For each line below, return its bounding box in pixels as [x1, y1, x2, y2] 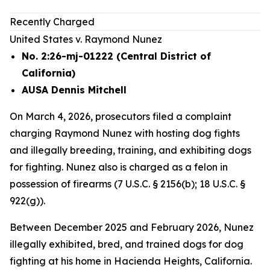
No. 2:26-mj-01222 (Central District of [22, 50, 211, 62]
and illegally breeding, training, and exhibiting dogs [10, 144, 251, 156]
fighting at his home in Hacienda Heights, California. [10, 255, 252, 267]
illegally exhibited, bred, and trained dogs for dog [10, 238, 243, 250]
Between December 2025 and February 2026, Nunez [10, 221, 254, 233]
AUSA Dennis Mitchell [22, 84, 127, 96]
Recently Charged [10, 16, 95, 28]
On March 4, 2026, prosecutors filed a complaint [10, 110, 231, 122]
